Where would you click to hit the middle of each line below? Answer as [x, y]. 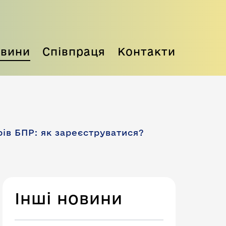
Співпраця [74, 51]
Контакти [147, 51]
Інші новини [68, 198]
